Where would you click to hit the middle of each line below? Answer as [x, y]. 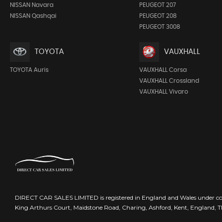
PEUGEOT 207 [157, 5]
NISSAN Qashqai [33, 16]
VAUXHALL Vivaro [164, 91]
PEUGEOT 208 [158, 16]
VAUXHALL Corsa [163, 70]
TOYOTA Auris [29, 70]
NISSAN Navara [32, 5]
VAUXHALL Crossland [169, 81]
